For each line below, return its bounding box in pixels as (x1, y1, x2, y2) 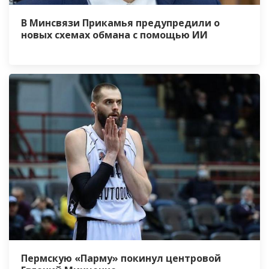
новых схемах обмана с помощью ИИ (21, 28, 208, 42)
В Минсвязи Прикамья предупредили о (21, 16, 220, 30)
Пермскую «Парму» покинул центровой (21, 251, 221, 265)
